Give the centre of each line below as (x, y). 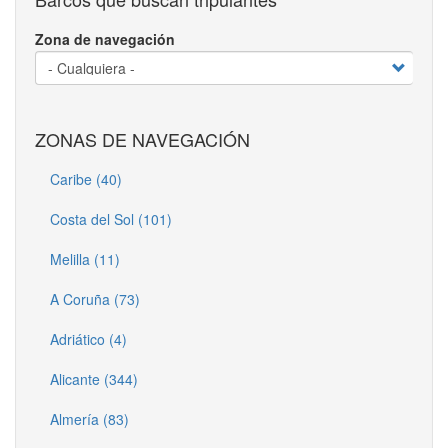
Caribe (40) (86, 178)
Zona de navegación (105, 38)
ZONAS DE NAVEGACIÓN (142, 138)
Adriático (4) (88, 338)
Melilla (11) (85, 258)
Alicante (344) (94, 378)
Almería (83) (89, 418)
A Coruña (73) (95, 298)
